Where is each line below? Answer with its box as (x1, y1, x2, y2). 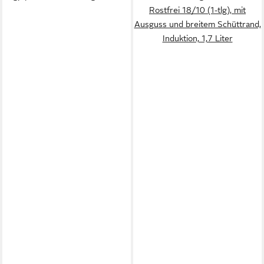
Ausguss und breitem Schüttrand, (134, 19, 261, 29)
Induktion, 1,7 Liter (162, 34, 233, 43)
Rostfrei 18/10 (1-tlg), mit (149, 5, 246, 15)
